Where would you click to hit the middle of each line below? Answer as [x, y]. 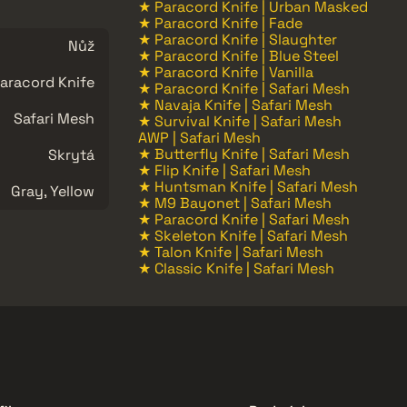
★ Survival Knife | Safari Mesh [240, 121]
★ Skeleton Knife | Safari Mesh [243, 235]
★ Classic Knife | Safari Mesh [236, 268]
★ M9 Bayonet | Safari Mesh [235, 203]
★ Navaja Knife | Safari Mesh [235, 104]
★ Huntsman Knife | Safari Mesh [248, 186]
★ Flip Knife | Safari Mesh [224, 170]
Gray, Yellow [53, 191]
